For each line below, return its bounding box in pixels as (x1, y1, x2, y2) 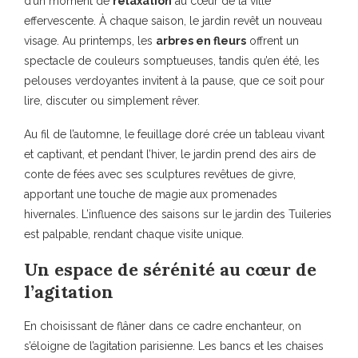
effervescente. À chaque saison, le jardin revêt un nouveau (24, 14, 322, 28)
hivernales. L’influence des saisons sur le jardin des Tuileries (24, 208, 332, 221)
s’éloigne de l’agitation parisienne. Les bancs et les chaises (24, 340, 324, 353)
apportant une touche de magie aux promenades (24, 188, 277, 201)
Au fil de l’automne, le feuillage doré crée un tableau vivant (24, 128, 324, 141)
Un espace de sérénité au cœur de (24, 258, 316, 281)
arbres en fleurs (156, 34, 246, 48)
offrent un (246, 34, 299, 48)
